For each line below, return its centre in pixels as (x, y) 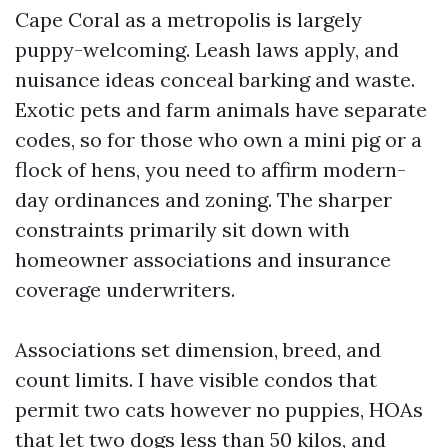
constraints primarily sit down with (182, 229)
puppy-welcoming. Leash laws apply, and (207, 49)
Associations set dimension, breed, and (198, 349)
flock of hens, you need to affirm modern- (210, 169)
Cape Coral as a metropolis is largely (188, 19)
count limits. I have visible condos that (196, 379)
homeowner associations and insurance (203, 259)
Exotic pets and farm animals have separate (221, 109)
